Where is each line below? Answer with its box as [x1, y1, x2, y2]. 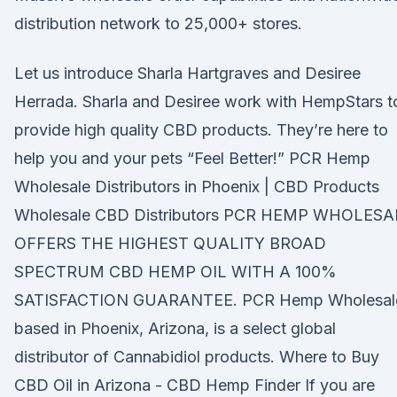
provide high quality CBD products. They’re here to [14, 121, 388, 139]
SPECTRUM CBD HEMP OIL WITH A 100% [14, 262, 337, 281]
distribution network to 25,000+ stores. [14, 14, 302, 33]
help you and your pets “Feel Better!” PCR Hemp [14, 149, 370, 167]
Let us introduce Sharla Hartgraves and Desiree [14, 64, 361, 82]
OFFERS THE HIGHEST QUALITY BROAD [14, 234, 326, 253]
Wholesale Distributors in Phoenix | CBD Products [14, 177, 379, 196]
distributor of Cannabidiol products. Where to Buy [14, 347, 379, 366]
